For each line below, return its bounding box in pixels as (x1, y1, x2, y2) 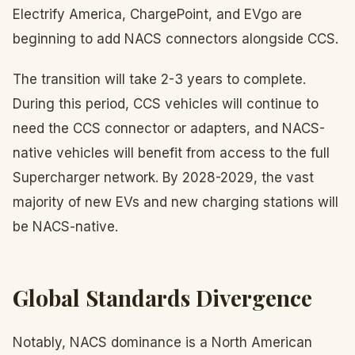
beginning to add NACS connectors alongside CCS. (13, 31, 338, 47)
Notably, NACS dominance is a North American (13, 334, 312, 350)
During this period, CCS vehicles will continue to (13, 96, 319, 112)
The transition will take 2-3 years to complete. (13, 71, 306, 87)
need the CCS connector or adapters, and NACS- (13, 120, 325, 136)
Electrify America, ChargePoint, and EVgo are (13, 6, 302, 22)
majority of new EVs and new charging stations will (13, 194, 338, 210)
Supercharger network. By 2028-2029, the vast (13, 170, 314, 185)
